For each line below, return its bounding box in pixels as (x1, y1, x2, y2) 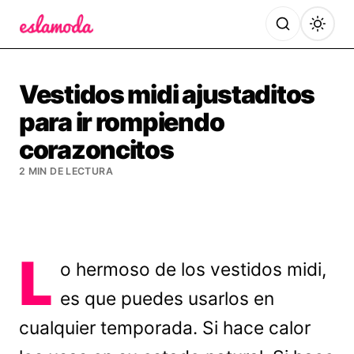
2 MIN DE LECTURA (19, 165, 113, 177)
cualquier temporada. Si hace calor (19, 317, 311, 339)
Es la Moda (18, 36, 88, 52)
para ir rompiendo (19, 107, 224, 137)
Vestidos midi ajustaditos (19, 79, 314, 110)
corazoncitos (19, 134, 174, 165)
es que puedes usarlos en (60, 288, 275, 310)
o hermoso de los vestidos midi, (60, 258, 327, 281)
